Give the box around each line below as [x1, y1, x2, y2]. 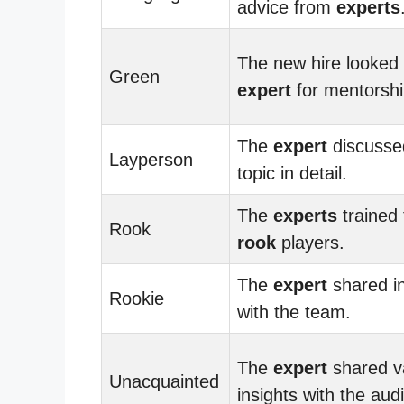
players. [276, 232, 344, 252]
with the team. [237, 301, 351, 322]
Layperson [109, 149, 193, 170]
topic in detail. [237, 162, 347, 183]
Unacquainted [109, 371, 219, 391]
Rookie [109, 288, 164, 308]
